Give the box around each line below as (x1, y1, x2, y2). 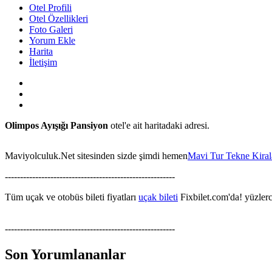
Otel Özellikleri (29, 13, 88, 24)
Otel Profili (29, 2, 72, 13)
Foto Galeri (29, 24, 73, 35)
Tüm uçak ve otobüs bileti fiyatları (5, 191, 138, 202)
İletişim (29, 56, 57, 67)
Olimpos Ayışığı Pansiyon (5, 120, 108, 131)
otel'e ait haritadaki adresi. (108, 120, 209, 131)
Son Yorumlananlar (5, 246, 126, 262)
